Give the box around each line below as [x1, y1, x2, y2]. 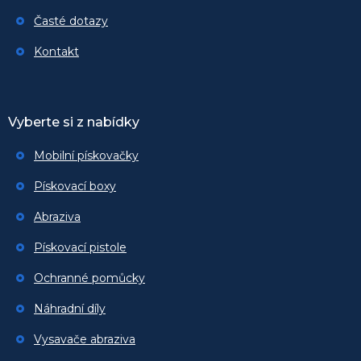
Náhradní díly [34, 301, 106, 317]
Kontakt [34, 44, 79, 60]
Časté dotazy [34, 14, 108, 29]
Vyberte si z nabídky [8, 114, 139, 131]
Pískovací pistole [34, 240, 127, 255]
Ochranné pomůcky [34, 271, 145, 286]
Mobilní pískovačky [34, 148, 139, 164]
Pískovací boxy [34, 179, 116, 194]
